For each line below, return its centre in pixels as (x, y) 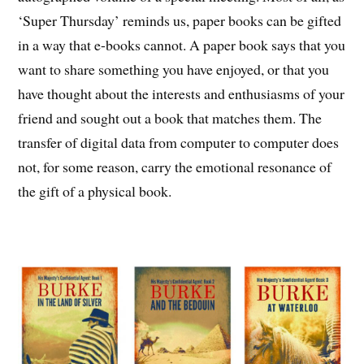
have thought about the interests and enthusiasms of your (182, 93)
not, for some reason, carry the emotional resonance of (175, 166)
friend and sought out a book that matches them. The (170, 117)
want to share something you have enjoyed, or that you (174, 69)
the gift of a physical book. (95, 191)
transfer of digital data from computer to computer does (179, 142)
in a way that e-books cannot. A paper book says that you (182, 44)
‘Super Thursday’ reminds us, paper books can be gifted (180, 20)
